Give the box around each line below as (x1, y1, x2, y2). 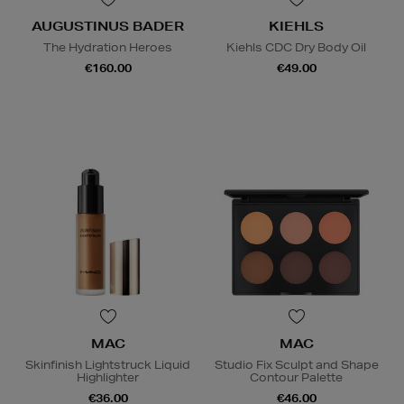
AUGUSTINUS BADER (32, 17, 184, 34)
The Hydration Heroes (43, 39, 172, 55)
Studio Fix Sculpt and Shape (214, 356, 379, 372)
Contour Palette (250, 369, 343, 385)
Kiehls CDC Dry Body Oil (226, 39, 366, 55)
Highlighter (77, 369, 139, 385)
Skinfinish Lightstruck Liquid (25, 356, 190, 372)
